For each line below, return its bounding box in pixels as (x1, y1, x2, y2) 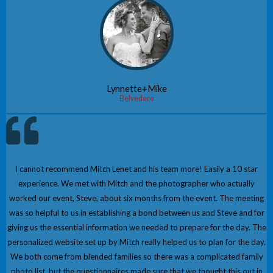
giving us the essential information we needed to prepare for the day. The (7, 222, 266, 233)
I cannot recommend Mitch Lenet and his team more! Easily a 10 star (15, 164, 258, 174)
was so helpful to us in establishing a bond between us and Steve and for (9, 208, 264, 218)
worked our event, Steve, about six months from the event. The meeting (9, 193, 264, 204)
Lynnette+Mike (106, 83, 167, 94)
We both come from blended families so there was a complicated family (10, 252, 263, 262)
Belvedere (119, 94, 154, 104)
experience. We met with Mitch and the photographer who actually (18, 179, 255, 189)
